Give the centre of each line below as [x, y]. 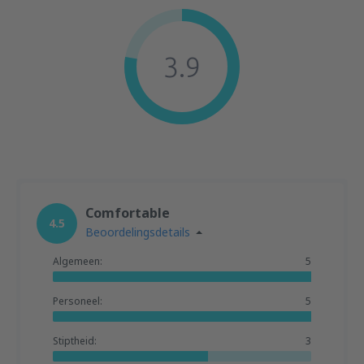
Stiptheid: [75, 341]
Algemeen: [78, 261]
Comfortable [128, 213]
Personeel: [78, 301]
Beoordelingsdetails [138, 232]
